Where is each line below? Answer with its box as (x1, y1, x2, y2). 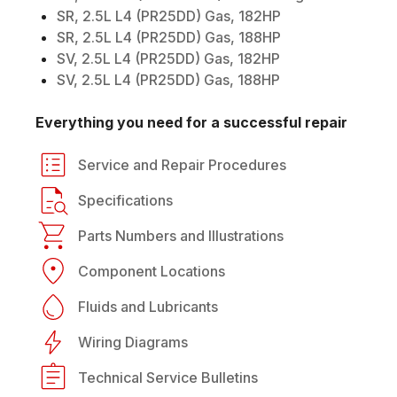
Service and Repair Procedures (78, 155, 286, 174)
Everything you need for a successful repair (35, 113, 347, 131)
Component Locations (78, 261, 225, 280)
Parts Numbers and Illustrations (78, 226, 284, 245)
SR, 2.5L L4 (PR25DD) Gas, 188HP (57, 27, 281, 46)
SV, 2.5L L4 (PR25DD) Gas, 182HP (57, 49, 280, 67)
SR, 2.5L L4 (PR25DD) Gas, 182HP (57, 6, 281, 25)
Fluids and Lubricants (78, 297, 218, 315)
